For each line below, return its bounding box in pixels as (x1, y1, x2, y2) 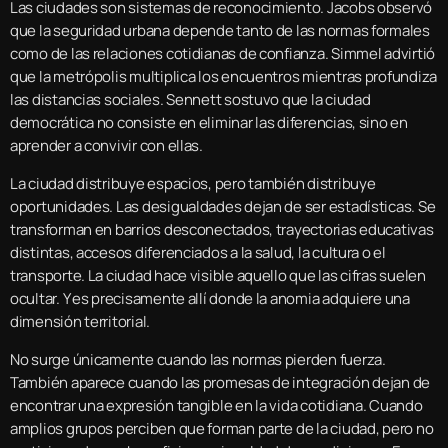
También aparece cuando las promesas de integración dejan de (10, 371, 431, 393)
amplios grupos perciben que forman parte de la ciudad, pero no (10, 417, 434, 439)
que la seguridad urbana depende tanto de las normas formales (10, 19, 430, 41)
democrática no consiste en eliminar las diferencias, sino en (10, 111, 408, 133)
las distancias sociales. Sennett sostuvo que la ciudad (10, 88, 371, 110)
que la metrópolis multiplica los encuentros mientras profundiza (10, 65, 437, 87)
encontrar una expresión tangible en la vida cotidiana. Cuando (10, 394, 423, 416)
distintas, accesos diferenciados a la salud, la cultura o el (10, 241, 386, 263)
